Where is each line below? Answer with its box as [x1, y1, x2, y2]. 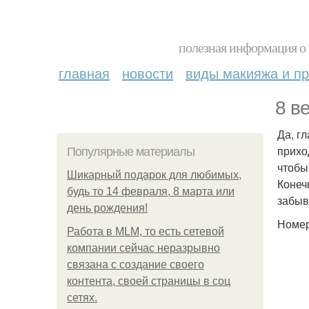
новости [122, 63, 173, 83]
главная [59, 63, 110, 83]
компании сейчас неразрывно [67, 242, 220, 254]
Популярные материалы [67, 145, 195, 159]
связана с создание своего [67, 259, 204, 270]
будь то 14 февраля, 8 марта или [67, 186, 235, 197]
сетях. [67, 292, 97, 303]
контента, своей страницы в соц [67, 275, 230, 287]
